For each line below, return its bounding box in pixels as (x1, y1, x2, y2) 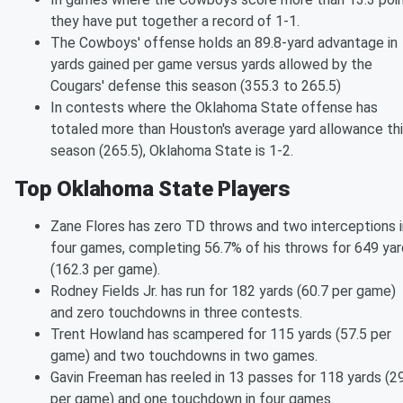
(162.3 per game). (50, 261, 160, 279)
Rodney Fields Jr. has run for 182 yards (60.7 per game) (50, 282, 396, 300)
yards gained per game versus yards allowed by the (50, 56, 372, 74)
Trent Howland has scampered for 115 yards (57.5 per (50, 326, 391, 344)
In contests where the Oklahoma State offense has (50, 99, 378, 117)
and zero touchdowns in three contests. (50, 304, 302, 322)
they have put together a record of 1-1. (50, 13, 300, 31)
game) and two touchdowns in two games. (50, 347, 318, 365)
